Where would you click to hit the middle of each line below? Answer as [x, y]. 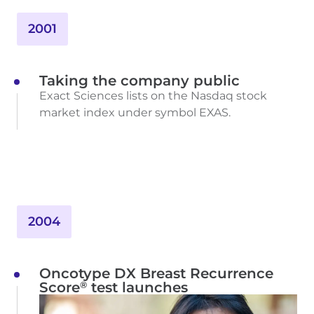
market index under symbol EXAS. [135, 113]
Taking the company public [139, 81]
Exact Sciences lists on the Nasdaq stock [153, 96]
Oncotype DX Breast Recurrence [156, 274]
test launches [137, 288]
